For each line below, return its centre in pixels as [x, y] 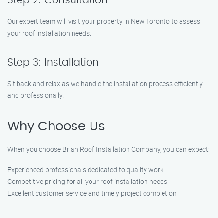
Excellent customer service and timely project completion [92, 193]
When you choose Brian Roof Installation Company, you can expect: [109, 149]
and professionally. [36, 95]
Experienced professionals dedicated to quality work [85, 170]
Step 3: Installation [53, 63]
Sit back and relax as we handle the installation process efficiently [105, 83]
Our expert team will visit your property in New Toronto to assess [104, 21]
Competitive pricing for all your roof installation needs [87, 181]
